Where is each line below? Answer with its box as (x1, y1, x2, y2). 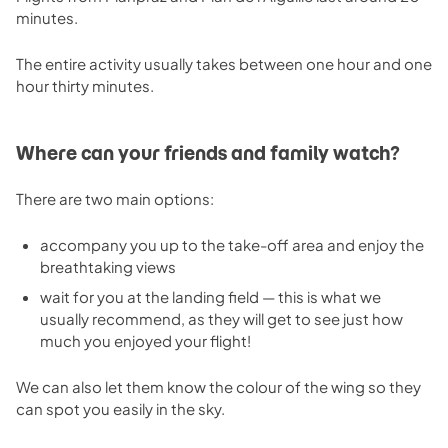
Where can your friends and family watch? (16, 141, 400, 165)
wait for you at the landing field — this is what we (40, 286, 381, 306)
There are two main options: (16, 188, 214, 208)
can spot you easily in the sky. (16, 398, 225, 418)
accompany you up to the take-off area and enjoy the (40, 234, 424, 254)
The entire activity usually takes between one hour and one (16, 53, 432, 73)
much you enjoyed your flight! (40, 330, 251, 350)
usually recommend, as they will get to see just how (40, 308, 403, 328)
